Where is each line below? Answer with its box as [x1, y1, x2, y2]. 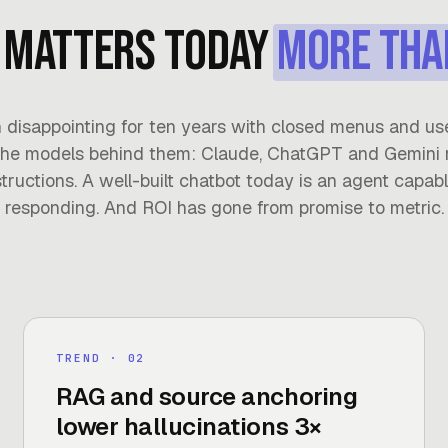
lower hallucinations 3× [55, 411, 322, 442]
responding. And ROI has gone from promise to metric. [4, 196, 444, 219]
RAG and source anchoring [55, 381, 358, 412]
